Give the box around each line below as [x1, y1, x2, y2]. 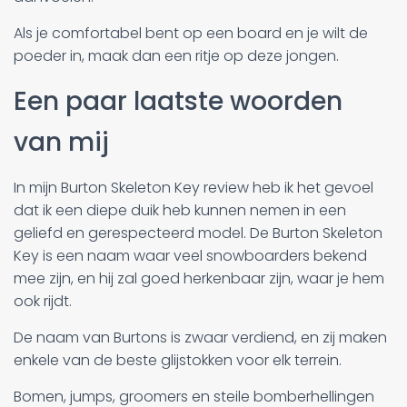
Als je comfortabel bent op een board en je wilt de [14, 22, 368, 44]
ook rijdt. [14, 290, 72, 312]
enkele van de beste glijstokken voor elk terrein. [14, 349, 342, 371]
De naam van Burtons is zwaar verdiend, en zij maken [14, 326, 387, 348]
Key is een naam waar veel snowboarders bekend [14, 244, 367, 266]
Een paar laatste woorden [14, 83, 342, 119]
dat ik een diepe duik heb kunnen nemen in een [14, 199, 346, 221]
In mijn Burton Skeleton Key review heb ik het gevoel [14, 176, 373, 198]
